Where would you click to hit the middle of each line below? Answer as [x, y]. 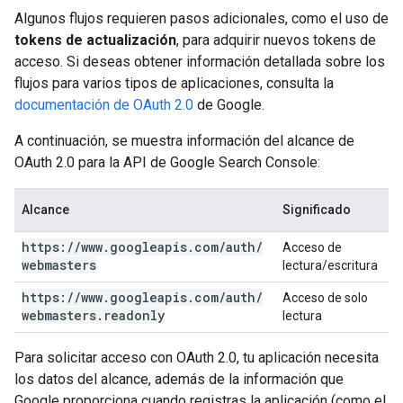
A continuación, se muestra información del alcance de [184, 141]
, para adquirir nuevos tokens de [276, 40]
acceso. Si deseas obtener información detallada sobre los [200, 62]
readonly [134, 315]
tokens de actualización [95, 40]
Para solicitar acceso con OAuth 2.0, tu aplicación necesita [197, 358]
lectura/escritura [330, 265]
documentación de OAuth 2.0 [104, 105]
